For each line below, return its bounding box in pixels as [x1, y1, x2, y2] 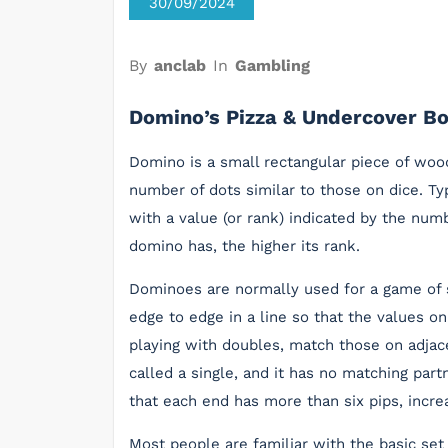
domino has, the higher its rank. [129, 237, 360, 255]
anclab [154, 56, 206, 75]
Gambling [235, 56, 310, 75]
